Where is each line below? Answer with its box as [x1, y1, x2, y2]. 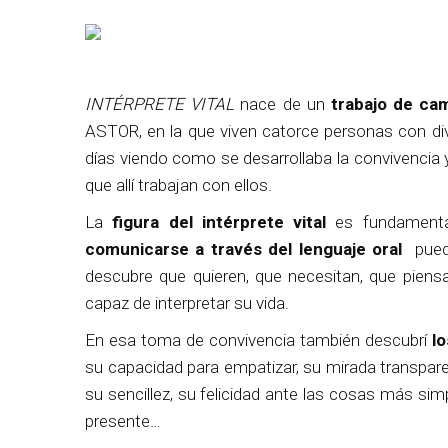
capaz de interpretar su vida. [85, 293, 289, 313]
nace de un [234, 94, 332, 114]
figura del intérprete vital [112, 212, 327, 232]
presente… [85, 411, 161, 431]
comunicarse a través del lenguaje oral [85, 239, 402, 259]
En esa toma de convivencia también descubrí [85, 330, 433, 350]
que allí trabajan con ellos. [85, 175, 272, 195]
